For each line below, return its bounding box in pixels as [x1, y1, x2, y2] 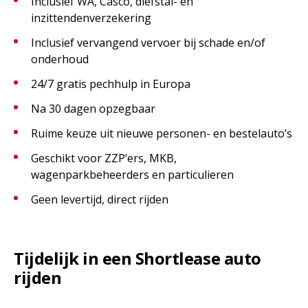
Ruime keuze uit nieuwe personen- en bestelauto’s [31, 126, 292, 141]
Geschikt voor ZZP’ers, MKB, [31, 151, 177, 166]
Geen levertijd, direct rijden [31, 192, 168, 207]
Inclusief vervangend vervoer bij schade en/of [31, 35, 265, 50]
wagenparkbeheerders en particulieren [31, 167, 234, 182]
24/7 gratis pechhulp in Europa [31, 76, 190, 91]
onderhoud [31, 52, 89, 67]
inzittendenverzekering [31, 10, 151, 25]
